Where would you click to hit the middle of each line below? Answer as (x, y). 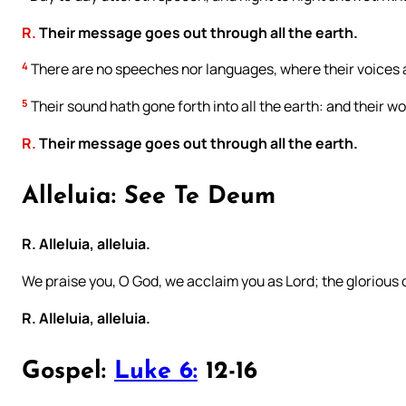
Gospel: (68, 372)
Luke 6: (156, 372)
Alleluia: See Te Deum (149, 198)
